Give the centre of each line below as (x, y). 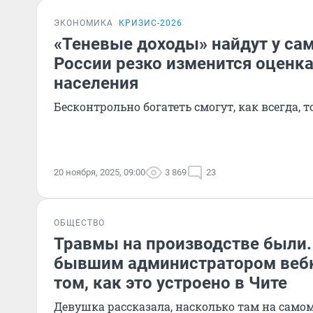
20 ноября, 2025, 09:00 (100, 172)
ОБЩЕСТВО (79, 223)
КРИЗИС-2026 (151, 23)
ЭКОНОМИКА (83, 23)
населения (96, 83)
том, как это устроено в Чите (170, 283)
